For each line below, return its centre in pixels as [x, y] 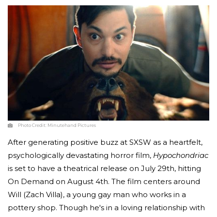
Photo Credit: [33, 125]
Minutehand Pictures [72, 125]
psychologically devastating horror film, [80, 155]
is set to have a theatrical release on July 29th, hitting [104, 168]
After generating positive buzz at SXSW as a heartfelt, [105, 142]
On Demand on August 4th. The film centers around [104, 181]
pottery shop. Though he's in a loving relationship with [106, 207]
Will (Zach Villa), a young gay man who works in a [97, 194]
